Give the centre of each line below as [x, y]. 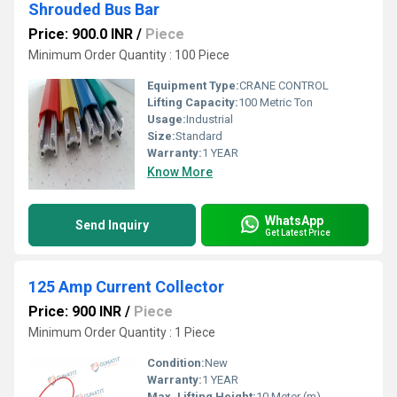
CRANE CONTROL [284, 86]
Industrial [210, 119]
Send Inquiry [112, 225]
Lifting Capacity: [193, 102]
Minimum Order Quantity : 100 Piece [129, 55]
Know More [180, 172]
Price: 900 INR [75, 311]
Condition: [176, 363]
